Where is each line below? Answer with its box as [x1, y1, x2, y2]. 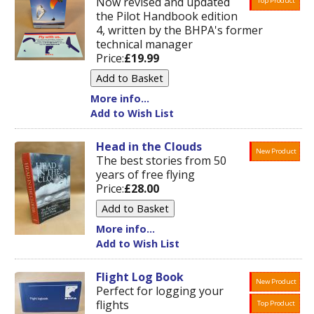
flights [96, 297, 129, 313]
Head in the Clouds [96, 139, 202, 154]
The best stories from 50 [96, 153, 226, 168]
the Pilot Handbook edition [96, 8, 238, 24]
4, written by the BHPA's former [96, 22, 263, 38]
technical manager [96, 36, 193, 52]
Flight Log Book [96, 269, 184, 285]
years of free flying [96, 167, 195, 182]
